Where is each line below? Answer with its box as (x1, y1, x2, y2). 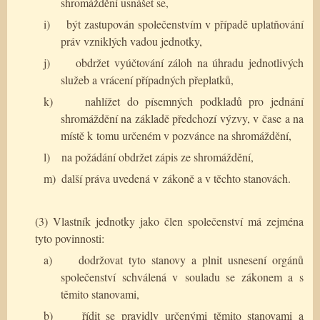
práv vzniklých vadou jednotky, (61, 33, 202, 49)
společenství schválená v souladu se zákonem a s (61, 269, 304, 284)
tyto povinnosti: (35, 230, 104, 246)
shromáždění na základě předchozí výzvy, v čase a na (61, 110, 304, 126)
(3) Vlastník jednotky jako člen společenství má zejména (35, 213, 304, 229)
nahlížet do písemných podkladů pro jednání (85, 93, 304, 109)
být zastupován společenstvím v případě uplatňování (66, 16, 304, 31)
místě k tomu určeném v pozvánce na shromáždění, (61, 127, 291, 143)
